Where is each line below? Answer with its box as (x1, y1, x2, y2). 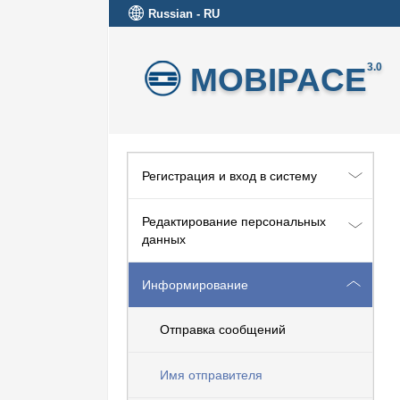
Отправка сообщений (160, 322, 286, 337)
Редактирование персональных (142, 214, 326, 229)
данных (142, 232, 186, 246)
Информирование (142, 278, 248, 292)
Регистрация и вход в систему (142, 169, 317, 183)
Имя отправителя (160, 368, 262, 382)
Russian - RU (148, 7, 220, 21)
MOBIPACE (190, 61, 367, 98)
